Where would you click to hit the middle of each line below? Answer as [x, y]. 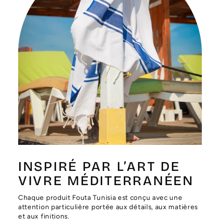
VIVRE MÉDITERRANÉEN [106, 180]
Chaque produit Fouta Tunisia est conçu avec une [100, 197]
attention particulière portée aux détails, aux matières [108, 206]
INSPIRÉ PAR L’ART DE [99, 166]
